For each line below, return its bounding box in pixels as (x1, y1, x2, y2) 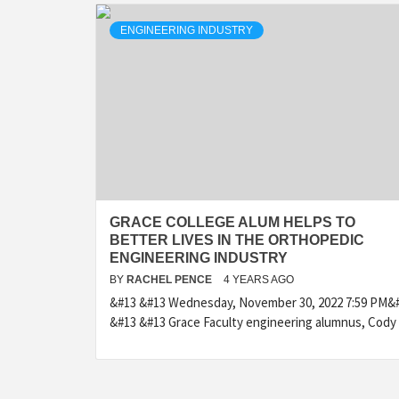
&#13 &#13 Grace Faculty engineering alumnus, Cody (110, 313, 396, 330)
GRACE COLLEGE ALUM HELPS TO (110, 215, 355, 230)
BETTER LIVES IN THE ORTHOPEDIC (110, 232, 364, 248)
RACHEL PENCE (126, 273, 215, 286)
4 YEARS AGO (224, 273, 294, 286)
